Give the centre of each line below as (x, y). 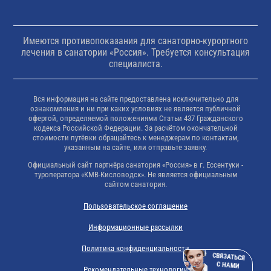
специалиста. (135, 64)
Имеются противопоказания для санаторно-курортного (135, 41)
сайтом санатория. (135, 184)
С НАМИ (228, 265)
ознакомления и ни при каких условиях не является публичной (135, 108)
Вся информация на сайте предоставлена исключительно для (135, 99)
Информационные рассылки (135, 227)
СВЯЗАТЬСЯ (228, 257)
